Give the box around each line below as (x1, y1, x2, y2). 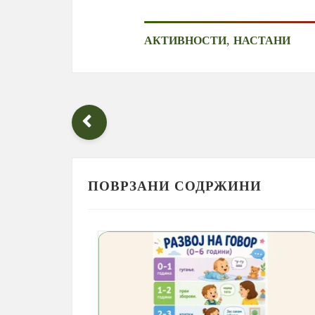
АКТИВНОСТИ (144, 34, 226, 47)
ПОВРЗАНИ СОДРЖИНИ (88, 179, 262, 194)
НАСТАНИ (233, 34, 290, 47)
